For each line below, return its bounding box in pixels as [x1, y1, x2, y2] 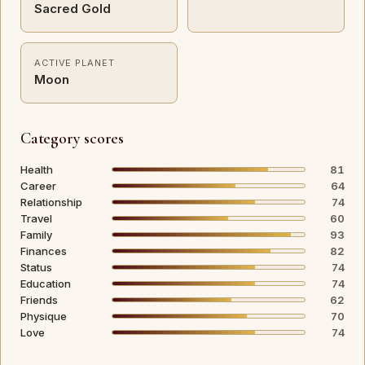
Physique [20, 310, 67, 323]
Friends [20, 293, 58, 306]
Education [20, 277, 71, 290]
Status [20, 261, 52, 274]
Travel [20, 212, 52, 225]
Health [20, 163, 53, 176]
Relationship [20, 196, 82, 209]
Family [20, 228, 52, 241]
